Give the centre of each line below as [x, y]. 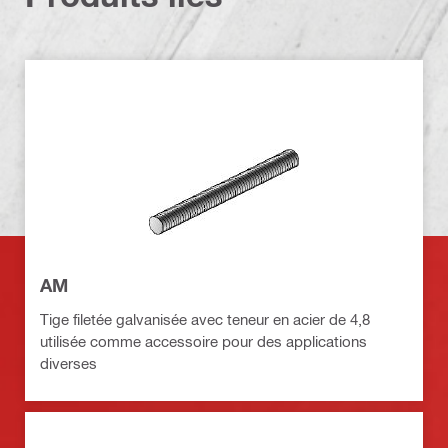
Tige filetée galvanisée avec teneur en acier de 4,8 [205, 319]
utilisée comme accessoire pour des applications [203, 341]
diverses [68, 363]
